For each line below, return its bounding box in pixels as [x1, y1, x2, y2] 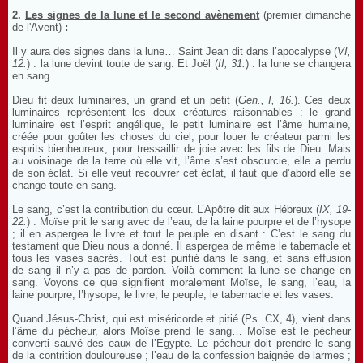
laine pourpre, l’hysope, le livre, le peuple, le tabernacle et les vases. [12, 288, 334, 301]
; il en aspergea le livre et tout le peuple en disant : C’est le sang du [12, 228, 351, 240]
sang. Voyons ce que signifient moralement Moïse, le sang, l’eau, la [12, 276, 351, 288]
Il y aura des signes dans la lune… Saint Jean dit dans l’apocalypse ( [12, 45, 337, 58]
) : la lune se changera [245, 58, 351, 70]
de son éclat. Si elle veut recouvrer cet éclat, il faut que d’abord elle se [12, 167, 351, 179]
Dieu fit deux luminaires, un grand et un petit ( [12, 94, 238, 106]
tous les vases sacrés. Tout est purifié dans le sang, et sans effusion [12, 252, 351, 264]
